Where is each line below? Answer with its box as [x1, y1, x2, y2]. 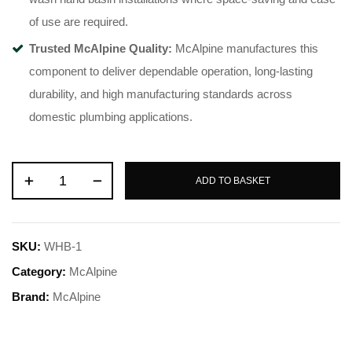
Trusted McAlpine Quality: [29, 42, 172, 56]
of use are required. [29, 15, 128, 29]
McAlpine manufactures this [172, 42, 318, 56]
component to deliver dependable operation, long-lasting [29, 64, 313, 79]
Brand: [12, 290, 53, 304]
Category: [12, 265, 69, 279]
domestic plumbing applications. [29, 110, 192, 124]
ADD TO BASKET [195, 174, 270, 186]
